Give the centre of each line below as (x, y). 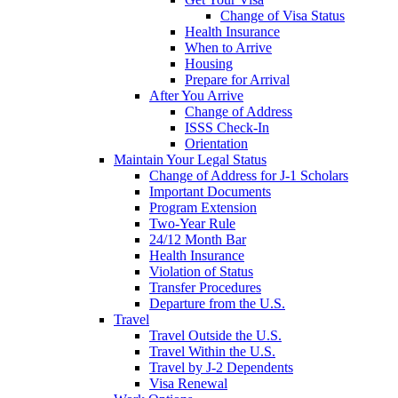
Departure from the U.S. (217, 304)
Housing (209, 64)
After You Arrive (196, 96)
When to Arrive (228, 48)
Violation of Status (201, 272)
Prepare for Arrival (237, 80)
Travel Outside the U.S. (215, 336)
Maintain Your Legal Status (190, 160)
